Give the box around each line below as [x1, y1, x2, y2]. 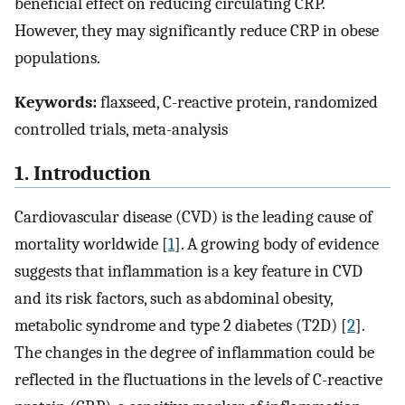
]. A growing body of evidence [174, 234, 379, 255]
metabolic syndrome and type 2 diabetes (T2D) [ [14, 316, 347, 336]
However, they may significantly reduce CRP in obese [14, 21, 379, 42]
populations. [14, 48, 100, 69]
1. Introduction [14, 161, 151, 185]
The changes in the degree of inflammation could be [14, 343, 374, 363]
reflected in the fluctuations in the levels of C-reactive [14, 370, 382, 391]
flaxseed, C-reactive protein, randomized [97, 91, 378, 112]
